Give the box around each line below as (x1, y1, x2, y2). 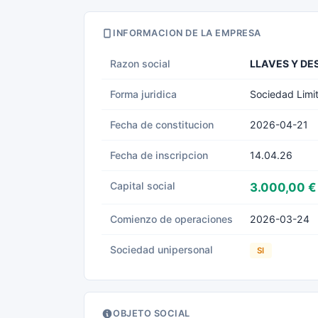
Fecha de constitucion (110, 119, 214, 131)
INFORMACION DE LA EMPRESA (113, 28, 261, 38)
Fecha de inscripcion (110, 149, 208, 161)
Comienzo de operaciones (110, 213, 233, 225)
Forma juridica (110, 88, 177, 100)
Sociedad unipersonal (110, 243, 213, 256)
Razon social (110, 57, 170, 70)
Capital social (110, 180, 175, 192)
